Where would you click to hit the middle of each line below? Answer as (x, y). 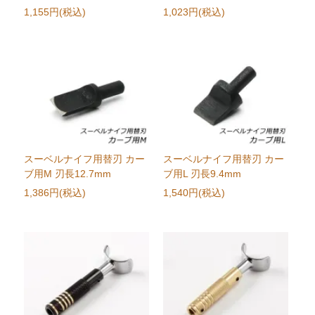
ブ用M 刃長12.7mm (68, 174)
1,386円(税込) (55, 193)
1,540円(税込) (194, 193)
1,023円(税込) (194, 12)
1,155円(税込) (55, 12)
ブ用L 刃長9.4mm (202, 174)
